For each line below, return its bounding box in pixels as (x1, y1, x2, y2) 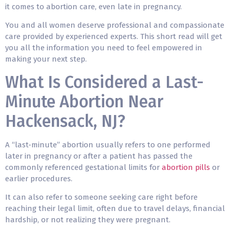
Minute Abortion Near (5, 91, 163, 111)
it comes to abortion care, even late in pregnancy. (5, 2, 182, 11)
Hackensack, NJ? (5, 111, 125, 131)
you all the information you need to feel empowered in (5, 43, 202, 53)
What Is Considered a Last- (5, 72, 204, 92)
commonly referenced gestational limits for (5, 162, 162, 172)
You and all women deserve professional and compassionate (5, 21, 224, 30)
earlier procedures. (5, 174, 74, 183)
